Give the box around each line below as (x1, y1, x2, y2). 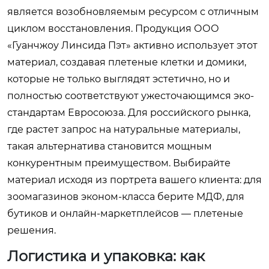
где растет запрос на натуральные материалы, (7, 123, 240, 135)
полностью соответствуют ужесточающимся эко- (7, 89, 254, 101)
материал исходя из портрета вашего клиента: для (7, 174, 262, 186)
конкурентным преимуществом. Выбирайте (7, 157, 231, 169)
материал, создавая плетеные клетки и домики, (7, 56, 246, 68)
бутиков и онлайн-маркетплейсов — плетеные (7, 207, 243, 219)
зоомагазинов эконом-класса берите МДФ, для (7, 190, 244, 202)
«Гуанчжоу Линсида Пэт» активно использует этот (7, 39, 258, 51)
